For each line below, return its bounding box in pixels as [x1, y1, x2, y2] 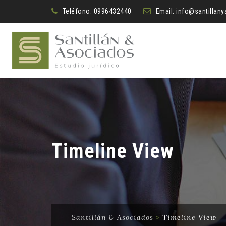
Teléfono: [62, 7, 94, 15]
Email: [155, 7, 177, 15]
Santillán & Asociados [72, 213, 153, 222]
